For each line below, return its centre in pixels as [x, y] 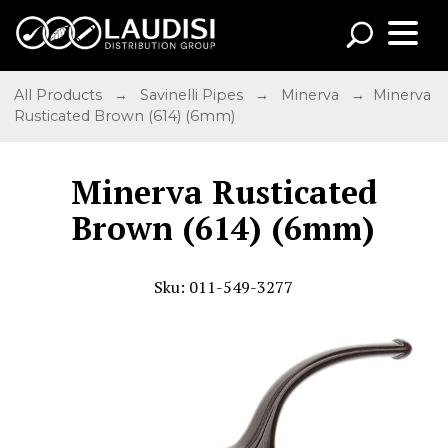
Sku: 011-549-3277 [224, 286]
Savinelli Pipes [194, 95]
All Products [60, 95]
